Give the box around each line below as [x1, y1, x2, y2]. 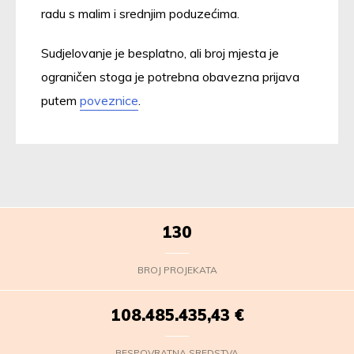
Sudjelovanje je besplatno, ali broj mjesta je [41, 44, 279, 61]
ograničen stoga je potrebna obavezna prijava [41, 68, 299, 85]
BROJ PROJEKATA [137, 263, 217, 276]
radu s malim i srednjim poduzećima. [41, 5, 239, 21]
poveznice [80, 92, 138, 108]
